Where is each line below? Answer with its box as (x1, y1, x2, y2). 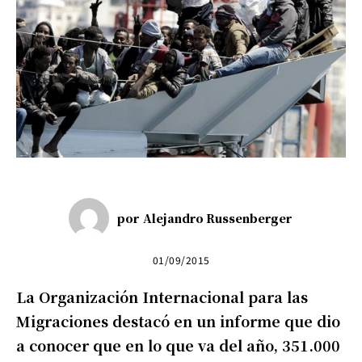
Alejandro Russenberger (142, 209, 292, 226)
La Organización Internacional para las (16, 286, 308, 308)
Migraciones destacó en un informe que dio (16, 310, 340, 332)
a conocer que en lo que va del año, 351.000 (16, 335, 340, 356)
